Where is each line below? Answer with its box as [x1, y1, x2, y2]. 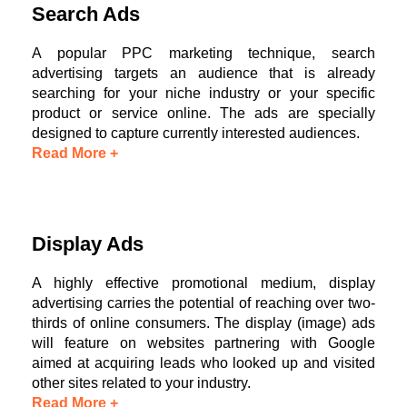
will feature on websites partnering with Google [32, 334, 375, 351]
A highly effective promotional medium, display [32, 274, 375, 291]
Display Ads [32, 232, 144, 255]
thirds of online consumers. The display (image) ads [32, 314, 375, 331]
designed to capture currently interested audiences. [32, 124, 360, 141]
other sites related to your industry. [32, 374, 251, 391]
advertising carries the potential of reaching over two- [32, 294, 375, 311]
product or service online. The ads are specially [32, 104, 375, 121]
